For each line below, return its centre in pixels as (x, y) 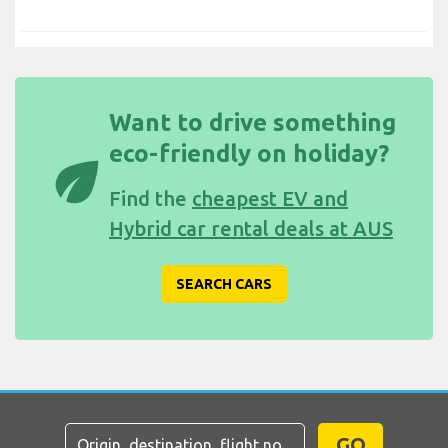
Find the (150, 198)
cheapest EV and (270, 198)
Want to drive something (252, 122)
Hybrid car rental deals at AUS (251, 228)
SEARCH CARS (224, 283)
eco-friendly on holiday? (249, 153)
